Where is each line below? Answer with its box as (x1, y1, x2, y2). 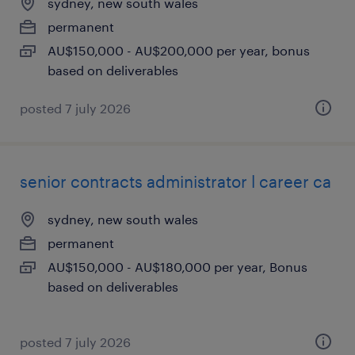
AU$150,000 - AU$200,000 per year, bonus (48, 43, 310, 58)
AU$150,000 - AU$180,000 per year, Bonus (48, 259, 307, 274)
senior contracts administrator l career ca (20, 172, 331, 191)
